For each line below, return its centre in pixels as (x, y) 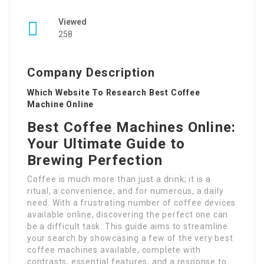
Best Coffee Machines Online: (131, 128)
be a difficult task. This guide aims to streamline (128, 227)
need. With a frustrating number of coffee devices (132, 203)
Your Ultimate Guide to (106, 144)
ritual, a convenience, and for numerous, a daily (126, 191)
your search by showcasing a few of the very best (130, 238)
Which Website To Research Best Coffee (114, 93)
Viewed (72, 22)
